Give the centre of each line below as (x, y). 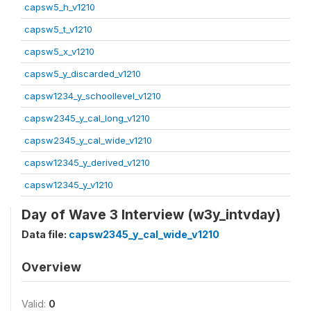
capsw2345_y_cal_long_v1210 (87, 118)
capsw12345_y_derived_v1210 (87, 162)
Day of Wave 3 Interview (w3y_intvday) (151, 215)
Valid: (35, 304)
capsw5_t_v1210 (58, 29)
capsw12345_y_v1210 (69, 185)
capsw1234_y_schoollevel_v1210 (93, 96)
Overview (51, 267)
